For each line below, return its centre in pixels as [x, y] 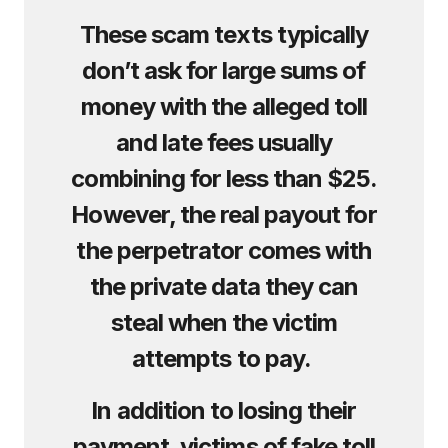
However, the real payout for [224, 214]
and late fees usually [224, 142]
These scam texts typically [224, 34]
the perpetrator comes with [224, 250]
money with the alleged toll [224, 106]
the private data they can [224, 286]
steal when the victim [224, 322]
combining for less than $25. [224, 178]
